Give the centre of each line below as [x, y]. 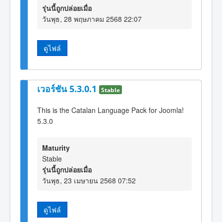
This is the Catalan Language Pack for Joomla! [111, 110]
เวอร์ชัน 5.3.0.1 [68, 89]
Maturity [56, 148]
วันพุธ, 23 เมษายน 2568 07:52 [89, 181]
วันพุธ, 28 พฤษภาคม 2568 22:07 [92, 19]
